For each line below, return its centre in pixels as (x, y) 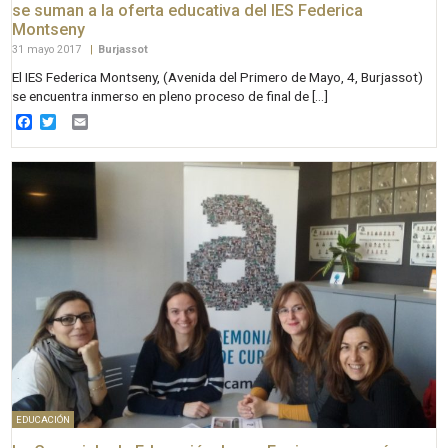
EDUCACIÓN (43, 420)
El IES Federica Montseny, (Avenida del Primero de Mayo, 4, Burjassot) (218, 77)
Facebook (67, 121)
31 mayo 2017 (48, 50)
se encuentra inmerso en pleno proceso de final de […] (170, 96)
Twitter (81, 121)
